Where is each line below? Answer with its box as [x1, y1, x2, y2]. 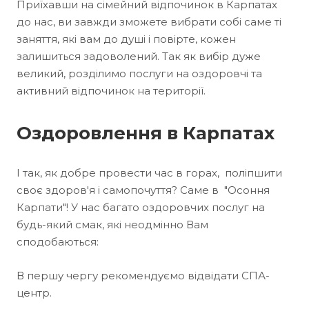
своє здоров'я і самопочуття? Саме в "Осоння [17, 183, 270, 197]
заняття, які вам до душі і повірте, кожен [17, 32, 236, 46]
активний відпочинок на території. [17, 84, 206, 97]
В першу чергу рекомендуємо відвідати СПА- [17, 269, 270, 282]
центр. [17, 286, 54, 299]
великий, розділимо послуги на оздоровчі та [17, 67, 262, 80]
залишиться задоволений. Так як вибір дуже [17, 50, 261, 63]
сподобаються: [17, 235, 99, 248]
